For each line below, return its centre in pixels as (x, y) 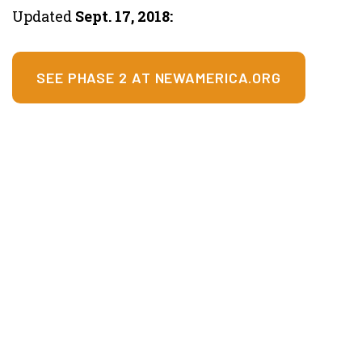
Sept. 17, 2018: (122, 16)
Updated (42, 16)
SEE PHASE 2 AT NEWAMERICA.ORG (159, 77)
